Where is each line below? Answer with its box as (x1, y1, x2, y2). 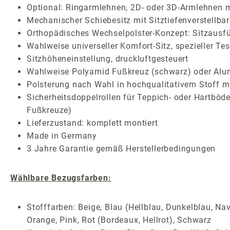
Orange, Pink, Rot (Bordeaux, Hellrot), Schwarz (27, 215, 212, 225)
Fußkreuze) (27, 105, 72, 116)
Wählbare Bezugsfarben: (10, 173, 111, 183)
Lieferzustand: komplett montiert (27, 118, 158, 128)
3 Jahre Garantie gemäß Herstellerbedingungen (27, 144, 216, 154)
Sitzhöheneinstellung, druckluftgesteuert (27, 54, 188, 64)
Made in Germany (27, 131, 97, 141)
